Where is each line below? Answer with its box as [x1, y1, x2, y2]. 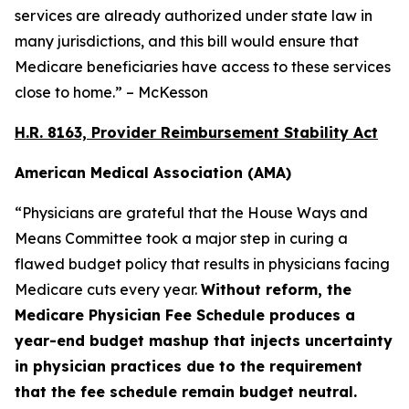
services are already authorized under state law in [15, 6, 372, 25]
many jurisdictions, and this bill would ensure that [15, 32, 359, 50]
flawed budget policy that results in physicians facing [15, 255, 390, 273]
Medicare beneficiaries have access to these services [15, 58, 391, 76]
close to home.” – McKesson [15, 83, 208, 101]
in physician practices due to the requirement [15, 357, 362, 375]
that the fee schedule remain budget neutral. [15, 383, 357, 401]
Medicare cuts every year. [15, 280, 201, 299]
